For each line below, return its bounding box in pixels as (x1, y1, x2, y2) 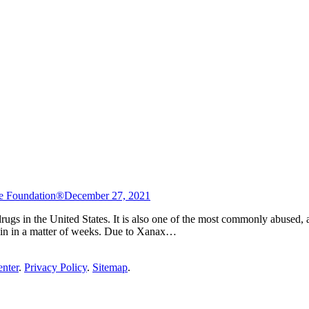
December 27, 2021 (64, 189, 150, 201)
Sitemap (92, 261, 128, 273)
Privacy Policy (24, 261, 87, 273)
